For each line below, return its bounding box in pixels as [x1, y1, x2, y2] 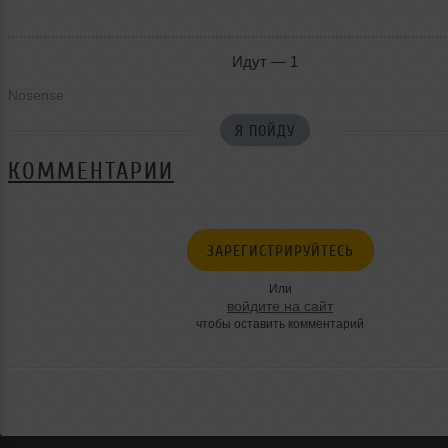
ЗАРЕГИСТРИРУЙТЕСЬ [206, 242, 354, 261]
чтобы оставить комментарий [196, 317, 364, 332]
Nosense [8, 87, 64, 104]
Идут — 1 [232, 53, 298, 71]
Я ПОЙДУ [235, 122, 295, 141]
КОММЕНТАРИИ [8, 158, 174, 186]
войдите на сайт [227, 298, 333, 315]
